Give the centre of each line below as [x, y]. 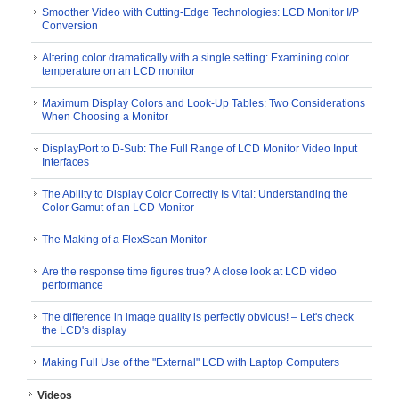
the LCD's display [84, 331]
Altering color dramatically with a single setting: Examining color [195, 58]
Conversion [70, 26]
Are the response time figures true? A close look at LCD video [189, 272]
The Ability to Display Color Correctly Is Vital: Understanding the [195, 195]
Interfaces [65, 163]
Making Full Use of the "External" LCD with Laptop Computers [191, 363]
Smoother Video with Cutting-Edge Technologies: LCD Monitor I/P [200, 13]
